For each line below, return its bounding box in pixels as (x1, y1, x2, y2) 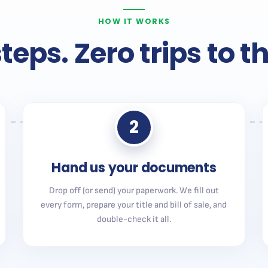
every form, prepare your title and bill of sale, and (41, 199, 227, 211)
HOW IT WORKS (98, 16, 170, 26)
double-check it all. (96, 214, 171, 225)
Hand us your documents (51, 159, 217, 177)
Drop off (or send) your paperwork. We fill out (48, 185, 219, 196)
